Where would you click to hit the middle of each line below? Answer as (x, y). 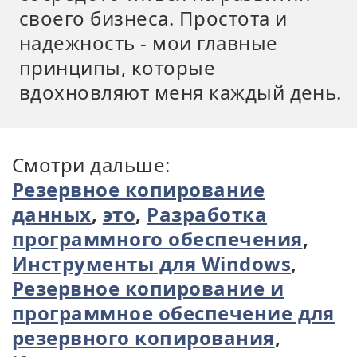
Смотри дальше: (91, 165)
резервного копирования (143, 337)
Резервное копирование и (148, 288)
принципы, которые (118, 67)
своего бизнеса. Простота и (153, 18)
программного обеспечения (157, 239)
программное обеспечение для (173, 313)
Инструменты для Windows (152, 263)
